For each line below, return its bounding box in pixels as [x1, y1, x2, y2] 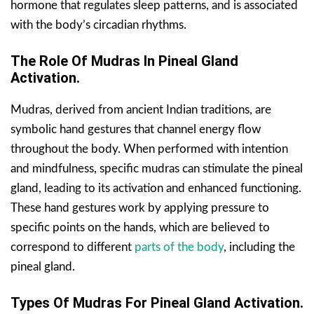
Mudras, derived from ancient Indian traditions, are [11, 103, 271, 116]
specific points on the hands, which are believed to [11, 221, 270, 233]
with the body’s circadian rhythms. [11, 18, 186, 31]
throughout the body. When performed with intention [11, 142, 288, 155]
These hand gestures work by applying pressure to [11, 201, 269, 214]
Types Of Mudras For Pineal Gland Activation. [11, 294, 303, 311]
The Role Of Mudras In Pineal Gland [11, 52, 238, 69]
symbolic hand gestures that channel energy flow [11, 123, 261, 135]
